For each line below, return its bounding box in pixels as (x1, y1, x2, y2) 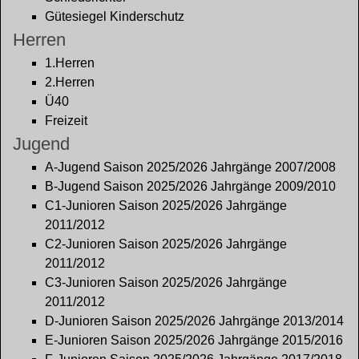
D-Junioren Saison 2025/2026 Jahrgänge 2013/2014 (45, 314, 344, 328)
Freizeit (45, 114, 87, 127)
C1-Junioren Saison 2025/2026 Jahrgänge (45, 199, 287, 212)
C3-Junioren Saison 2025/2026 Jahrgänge (45, 276, 287, 289)
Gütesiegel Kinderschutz (45, 10, 184, 23)
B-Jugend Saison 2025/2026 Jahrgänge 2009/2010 (45, 179, 336, 193)
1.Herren (45, 56, 95, 70)
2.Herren (45, 75, 95, 89)
